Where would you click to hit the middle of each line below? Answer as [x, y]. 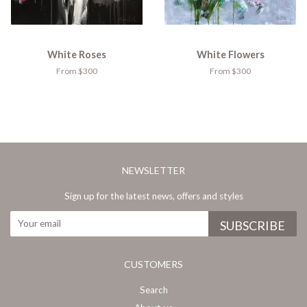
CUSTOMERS [153, 264]
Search [153, 290]
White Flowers [230, 54]
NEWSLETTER [153, 170]
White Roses [77, 54]
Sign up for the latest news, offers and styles [153, 196]
